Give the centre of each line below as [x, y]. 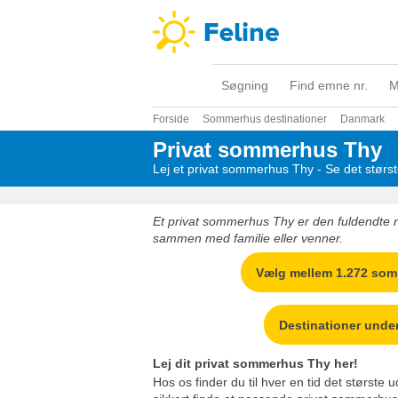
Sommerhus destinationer [265, 119]
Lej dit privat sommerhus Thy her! [255, 363]
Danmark [362, 119]
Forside [171, 119]
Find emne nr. [329, 85]
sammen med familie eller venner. [248, 238]
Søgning [245, 85]
